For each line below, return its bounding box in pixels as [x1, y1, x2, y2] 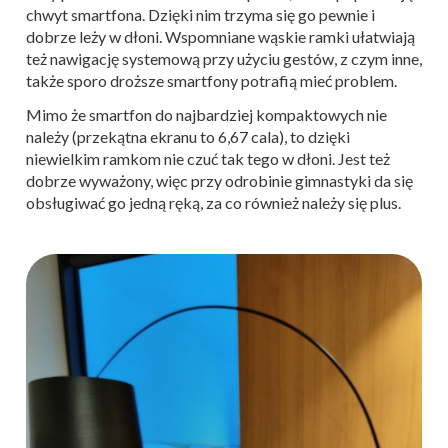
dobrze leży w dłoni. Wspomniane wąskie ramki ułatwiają [26, 26, 415, 46]
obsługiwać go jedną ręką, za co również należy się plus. [26, 192, 401, 212]
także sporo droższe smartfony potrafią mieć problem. [26, 70, 400, 90]
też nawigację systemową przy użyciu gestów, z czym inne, [26, 48, 422, 68]
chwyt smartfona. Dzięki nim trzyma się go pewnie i [26, 4, 375, 24]
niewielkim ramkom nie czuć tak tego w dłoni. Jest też [26, 148, 390, 168]
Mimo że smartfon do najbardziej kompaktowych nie [26, 104, 387, 124]
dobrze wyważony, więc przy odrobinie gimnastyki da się [26, 170, 413, 190]
